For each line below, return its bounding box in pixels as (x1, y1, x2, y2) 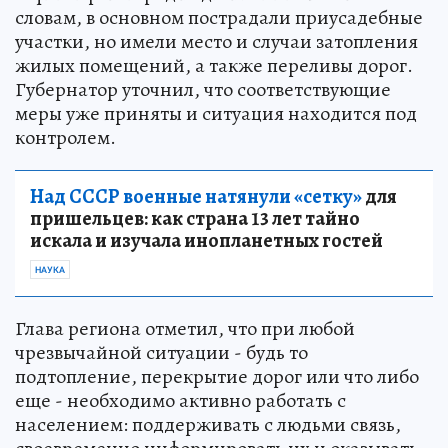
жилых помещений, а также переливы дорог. (15, 51, 413, 79)
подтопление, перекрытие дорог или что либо (15, 362, 419, 390)
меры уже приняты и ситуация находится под (15, 99, 417, 127)
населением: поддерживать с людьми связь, (15, 410, 401, 438)
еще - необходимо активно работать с (15, 386, 346, 414)
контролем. (15, 123, 116, 151)
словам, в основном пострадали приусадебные (15, 3, 423, 31)
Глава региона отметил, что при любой (15, 314, 355, 342)
